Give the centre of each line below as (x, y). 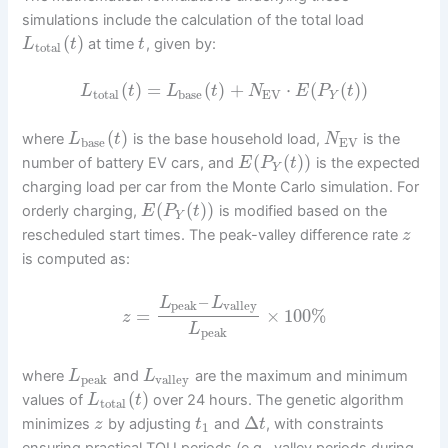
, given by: (180, 44)
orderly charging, (82, 210)
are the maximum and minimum (299, 376)
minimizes (58, 424)
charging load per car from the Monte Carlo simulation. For (221, 186)
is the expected (365, 162)
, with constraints (325, 424)
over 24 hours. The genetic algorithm (277, 400)
